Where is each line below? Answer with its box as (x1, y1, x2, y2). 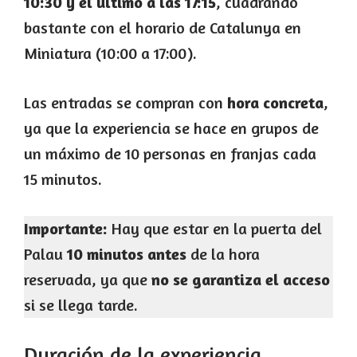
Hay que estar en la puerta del (108, 218, 322, 239)
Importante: (24, 218, 108, 239)
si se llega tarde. (24, 295, 138, 316)
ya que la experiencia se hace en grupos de (24, 118, 319, 139)
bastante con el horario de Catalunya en (24, 18, 301, 38)
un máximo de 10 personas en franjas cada (24, 143, 316, 164)
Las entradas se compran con (24, 92, 227, 113)
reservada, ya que (24, 269, 151, 290)
